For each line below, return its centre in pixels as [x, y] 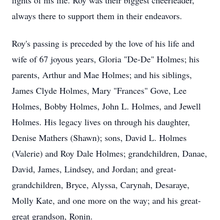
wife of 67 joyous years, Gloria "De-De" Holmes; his [106, 59]
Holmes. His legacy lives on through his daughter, [101, 122]
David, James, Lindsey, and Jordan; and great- [94, 169]
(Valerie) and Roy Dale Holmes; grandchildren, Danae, [110, 153]
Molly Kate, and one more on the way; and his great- [106, 200]
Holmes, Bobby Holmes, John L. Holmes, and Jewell [106, 106]
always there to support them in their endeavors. [98, 16]
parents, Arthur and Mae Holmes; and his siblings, [102, 75]
